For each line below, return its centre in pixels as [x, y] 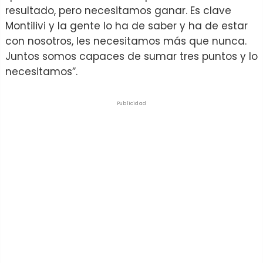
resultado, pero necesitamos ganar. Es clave [118, 10]
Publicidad [131, 103]
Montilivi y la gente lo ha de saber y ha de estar [127, 26]
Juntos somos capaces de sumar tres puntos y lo [131, 56]
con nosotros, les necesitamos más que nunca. [126, 41]
